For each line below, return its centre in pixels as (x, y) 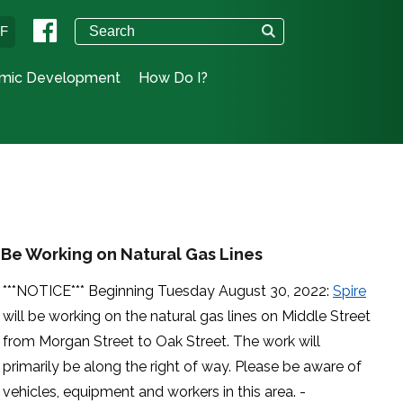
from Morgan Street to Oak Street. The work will (161, 341)
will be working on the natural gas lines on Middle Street (187, 316)
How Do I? (173, 78)
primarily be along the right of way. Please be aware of (182, 367)
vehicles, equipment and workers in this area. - (154, 392)
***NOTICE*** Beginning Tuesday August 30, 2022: (168, 291)
